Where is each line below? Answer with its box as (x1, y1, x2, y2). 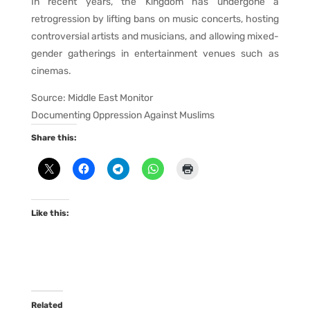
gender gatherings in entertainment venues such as (30, 48, 280, 60)
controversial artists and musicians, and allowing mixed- (30, 30, 280, 43)
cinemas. (30, 65, 71, 77)
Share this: (30, 133, 77, 143)
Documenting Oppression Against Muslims (30, 109, 215, 122)
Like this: (30, 208, 69, 219)
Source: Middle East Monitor (30, 92, 153, 104)
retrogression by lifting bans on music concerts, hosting (30, 13, 280, 26)
